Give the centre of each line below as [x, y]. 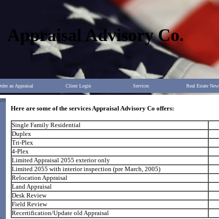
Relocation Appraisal [40, 178]
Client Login [78, 86]
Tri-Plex [22, 142]
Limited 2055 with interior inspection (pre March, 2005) [86, 169]
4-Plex [20, 151]
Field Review [29, 204]
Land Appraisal [32, 186]
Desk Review [29, 195]
